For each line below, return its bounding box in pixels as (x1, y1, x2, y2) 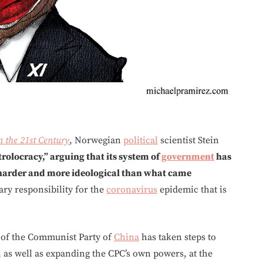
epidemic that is (157, 183, 227, 195)
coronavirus (106, 183, 157, 195)
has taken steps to (139, 231, 216, 243)
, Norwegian (69, 134, 123, 146)
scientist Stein (158, 134, 219, 146)
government (161, 150, 214, 163)
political (123, 134, 158, 146)
